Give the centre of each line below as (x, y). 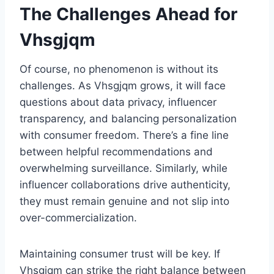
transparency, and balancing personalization (128, 119)
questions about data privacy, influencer (118, 102)
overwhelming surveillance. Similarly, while (124, 168)
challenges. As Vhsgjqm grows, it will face (123, 86)
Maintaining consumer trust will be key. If (120, 254)
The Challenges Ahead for (128, 14)
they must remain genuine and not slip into (124, 202)
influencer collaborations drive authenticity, (125, 185)
